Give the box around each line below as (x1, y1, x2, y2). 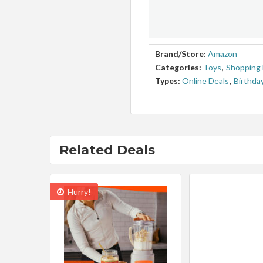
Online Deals (182, 75, 229, 86)
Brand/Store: (155, 48, 206, 59)
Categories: (155, 62, 201, 72)
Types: (155, 75, 180, 86)
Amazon (208, 48, 237, 59)
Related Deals (59, 141, 155, 158)
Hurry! (65, 186, 91, 197)
